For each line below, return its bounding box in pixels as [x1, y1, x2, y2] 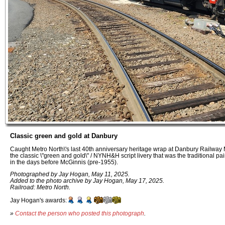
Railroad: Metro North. [10, 184, 70, 191]
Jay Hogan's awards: [10, 197, 67, 204]
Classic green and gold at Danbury [10, 132, 118, 140]
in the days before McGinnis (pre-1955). [10, 158, 118, 165]
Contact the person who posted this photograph [15, 209, 144, 216]
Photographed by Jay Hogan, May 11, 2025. [10, 171, 130, 178]
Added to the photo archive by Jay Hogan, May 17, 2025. [10, 177, 164, 184]
